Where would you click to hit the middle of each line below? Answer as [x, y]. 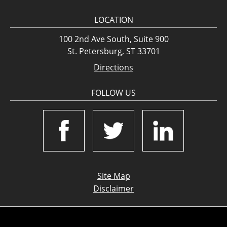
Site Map [113, 176]
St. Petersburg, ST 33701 [113, 51]
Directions [113, 67]
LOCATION [113, 20]
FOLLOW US [113, 93]
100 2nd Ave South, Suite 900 [113, 39]
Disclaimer [113, 188]
